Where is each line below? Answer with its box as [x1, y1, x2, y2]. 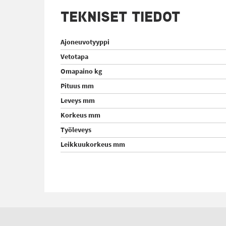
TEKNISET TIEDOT [61, 7, 180, 27]
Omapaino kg [61, 67, 102, 76]
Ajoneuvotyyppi [61, 37, 109, 47]
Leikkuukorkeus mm [61, 140, 125, 149]
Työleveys [61, 125, 91, 135]
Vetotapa [61, 52, 88, 62]
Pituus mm [61, 81, 94, 91]
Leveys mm [61, 96, 95, 105]
